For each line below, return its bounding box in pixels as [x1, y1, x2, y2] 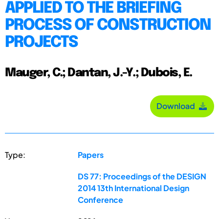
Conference [78, 194, 124, 205]
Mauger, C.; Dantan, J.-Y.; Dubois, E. [5, 66, 192, 79]
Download [156, 101, 198, 111]
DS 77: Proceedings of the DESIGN [78, 171, 207, 181]
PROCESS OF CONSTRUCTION [5, 17, 211, 34]
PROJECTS [5, 34, 78, 51]
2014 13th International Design [78, 182, 190, 193]
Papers [78, 149, 104, 160]
